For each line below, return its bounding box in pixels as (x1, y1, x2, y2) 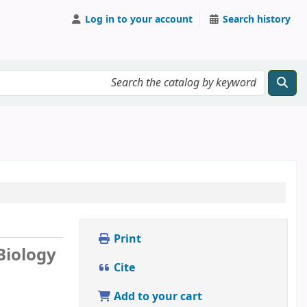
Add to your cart (111, 288, 202, 305)
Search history (223, 12, 291, 27)
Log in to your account (85, 12, 193, 27)
